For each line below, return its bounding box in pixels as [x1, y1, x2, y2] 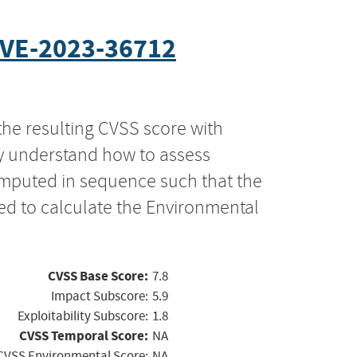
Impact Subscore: [51, 287, 148, 304]
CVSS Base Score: [48, 266, 148, 285]
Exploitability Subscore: [18, 307, 148, 324]
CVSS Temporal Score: [19, 326, 148, 345]
